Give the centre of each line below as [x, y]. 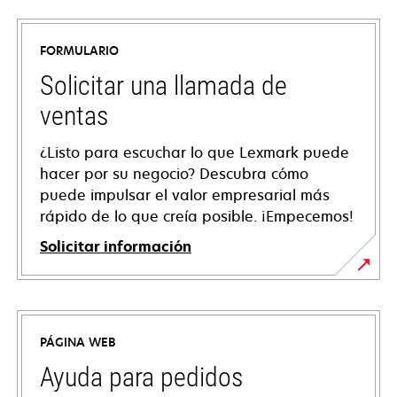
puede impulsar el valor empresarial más [185, 195]
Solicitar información [116, 247]
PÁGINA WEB [78, 343]
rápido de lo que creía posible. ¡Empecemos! [197, 217]
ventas [74, 116]
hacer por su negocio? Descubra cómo [174, 174]
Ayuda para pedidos [141, 378]
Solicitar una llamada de [163, 86]
